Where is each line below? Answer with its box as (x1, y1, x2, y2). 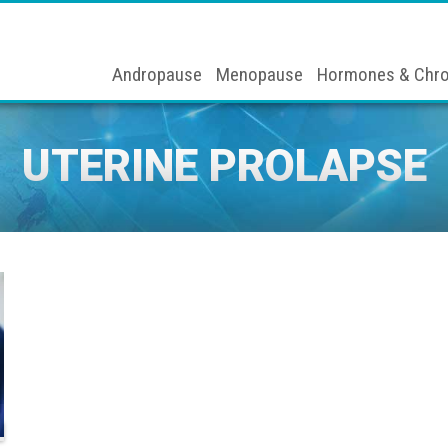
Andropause (112, 63, 202, 86)
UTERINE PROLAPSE (21, 140, 427, 192)
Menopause (216, 63, 303, 86)
